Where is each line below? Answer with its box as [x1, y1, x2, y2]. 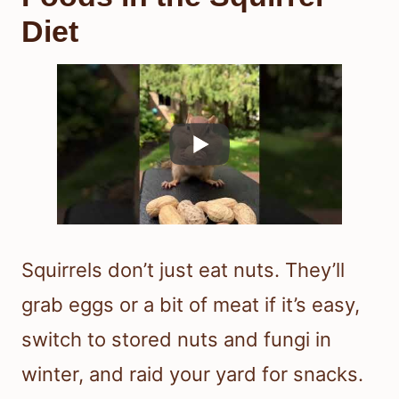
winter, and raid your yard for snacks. [21, 362, 363, 386]
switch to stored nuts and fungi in [21, 327, 331, 351]
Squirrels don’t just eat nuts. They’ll [21, 257, 345, 281]
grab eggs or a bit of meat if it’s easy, [21, 292, 360, 316]
